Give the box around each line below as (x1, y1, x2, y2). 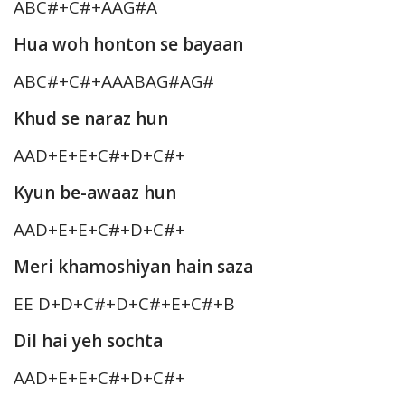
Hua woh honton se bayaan (14, 33, 243, 57)
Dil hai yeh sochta (14, 329, 163, 353)
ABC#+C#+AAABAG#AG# (14, 70, 214, 94)
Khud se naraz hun (14, 107, 168, 131)
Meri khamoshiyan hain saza (14, 255, 253, 279)
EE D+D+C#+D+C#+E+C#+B (14, 292, 235, 316)
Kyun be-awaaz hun (14, 181, 176, 205)
